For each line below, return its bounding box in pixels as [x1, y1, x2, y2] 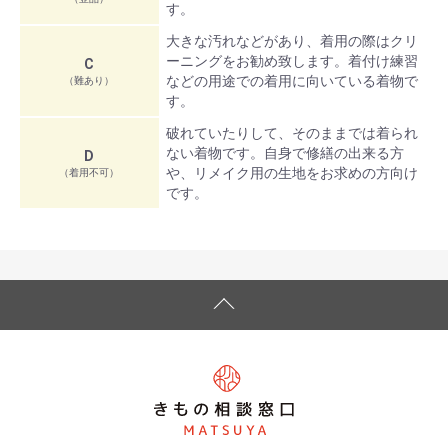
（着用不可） [59, 167, 120, 178]
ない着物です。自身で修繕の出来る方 [165, 145, 404, 161]
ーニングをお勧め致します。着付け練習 [165, 53, 418, 69]
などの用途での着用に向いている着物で [165, 73, 418, 89]
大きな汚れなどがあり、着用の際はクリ [165, 33, 418, 49]
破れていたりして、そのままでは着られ [165, 125, 418, 141]
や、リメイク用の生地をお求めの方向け [165, 165, 418, 181]
